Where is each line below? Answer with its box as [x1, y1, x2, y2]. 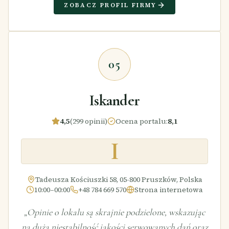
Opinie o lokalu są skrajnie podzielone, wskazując [27, 207, 205, 218]
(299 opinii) [70, 116, 107, 126]
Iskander [89, 91, 140, 110]
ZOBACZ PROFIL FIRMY [64, 1, 157, 9]
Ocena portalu [115, 116, 166, 126]
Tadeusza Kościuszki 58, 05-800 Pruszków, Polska [35, 174, 202, 185]
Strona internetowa [134, 185, 203, 195]
